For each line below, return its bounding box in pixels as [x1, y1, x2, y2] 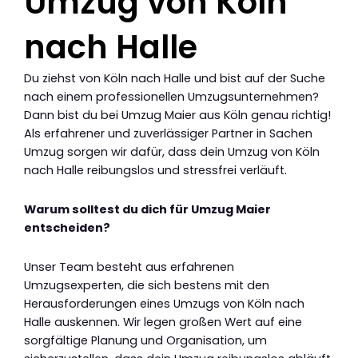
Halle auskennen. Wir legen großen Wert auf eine [24, 313, 302, 330]
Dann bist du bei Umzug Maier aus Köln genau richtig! [24, 107, 331, 124]
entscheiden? [24, 220, 110, 236]
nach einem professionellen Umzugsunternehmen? [24, 89, 319, 105]
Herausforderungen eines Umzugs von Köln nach [24, 295, 304, 312]
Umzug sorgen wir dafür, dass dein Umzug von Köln [24, 144, 320, 161]
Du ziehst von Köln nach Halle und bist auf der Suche [24, 70, 325, 87]
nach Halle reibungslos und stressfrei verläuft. [24, 162, 287, 179]
